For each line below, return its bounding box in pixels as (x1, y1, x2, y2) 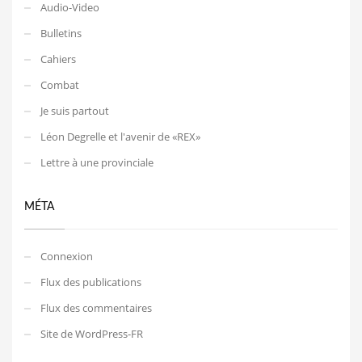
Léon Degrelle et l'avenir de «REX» (40, 128, 200, 144)
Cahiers (40, 51, 76, 66)
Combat (40, 77, 79, 92)
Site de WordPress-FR (40, 326, 143, 341)
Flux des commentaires (40, 300, 152, 315)
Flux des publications (40, 274, 141, 289)
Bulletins (40, 25, 82, 40)
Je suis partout (40, 103, 109, 118)
